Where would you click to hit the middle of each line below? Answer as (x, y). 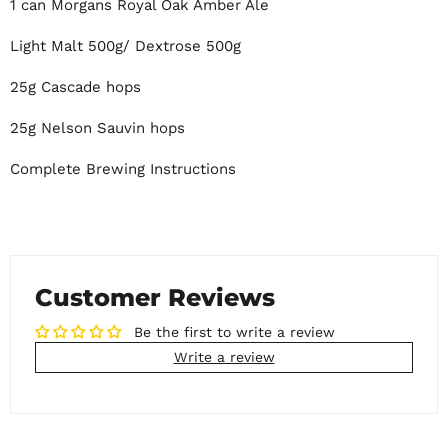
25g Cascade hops (75, 86)
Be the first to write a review (234, 332)
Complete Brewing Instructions (123, 168)
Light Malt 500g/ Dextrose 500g (125, 45)
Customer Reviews (155, 297)
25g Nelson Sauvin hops (97, 127)
